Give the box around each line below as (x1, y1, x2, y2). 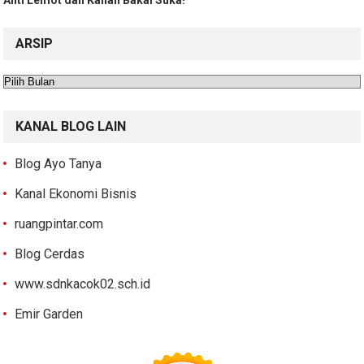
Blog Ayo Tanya (15, 155, 102, 171)
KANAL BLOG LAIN (15, 118, 127, 134)
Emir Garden (15, 305, 84, 322)
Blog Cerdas (15, 245, 85, 262)
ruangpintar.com (15, 215, 104, 232)
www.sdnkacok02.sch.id (15, 275, 151, 292)
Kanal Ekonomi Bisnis (15, 185, 137, 201)
